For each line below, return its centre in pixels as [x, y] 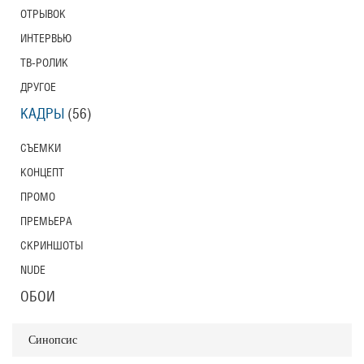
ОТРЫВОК [43, 14]
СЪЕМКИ [41, 148]
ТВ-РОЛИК [44, 63]
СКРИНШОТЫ [52, 245]
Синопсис [53, 340]
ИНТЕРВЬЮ [46, 38]
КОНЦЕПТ [42, 172]
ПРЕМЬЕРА [46, 221]
